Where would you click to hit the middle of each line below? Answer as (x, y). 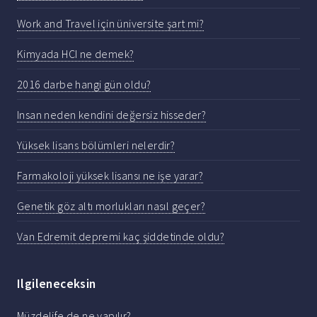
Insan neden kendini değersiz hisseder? (112, 114)
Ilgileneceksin (57, 283)
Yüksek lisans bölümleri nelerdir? (96, 145)
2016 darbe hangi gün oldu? (84, 84)
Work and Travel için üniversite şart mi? (110, 23)
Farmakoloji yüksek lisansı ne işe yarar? (110, 175)
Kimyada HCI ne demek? (76, 53)
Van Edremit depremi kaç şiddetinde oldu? (121, 236)
